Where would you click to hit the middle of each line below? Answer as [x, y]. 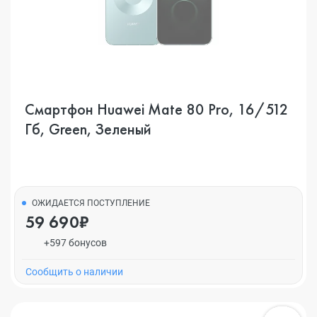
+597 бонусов [75, 243]
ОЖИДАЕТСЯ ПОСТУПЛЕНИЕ [91, 203]
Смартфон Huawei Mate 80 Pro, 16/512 [157, 109]
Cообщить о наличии [74, 272]
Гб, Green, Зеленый [88, 129]
